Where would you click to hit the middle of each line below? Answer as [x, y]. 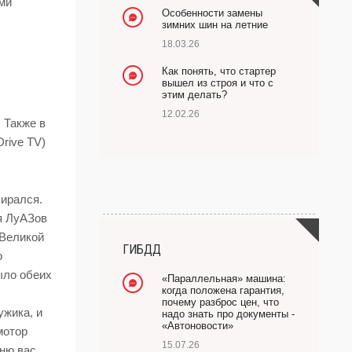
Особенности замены [212, 13]
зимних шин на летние [215, 25]
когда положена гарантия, [223, 290]
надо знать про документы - [228, 314]
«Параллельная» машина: [224, 279]
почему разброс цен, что [220, 302]
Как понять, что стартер [219, 71]
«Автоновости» [198, 326]
